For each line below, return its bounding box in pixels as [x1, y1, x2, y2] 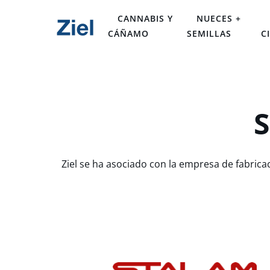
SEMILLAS [187, 28, 232, 39]
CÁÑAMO [108, 28, 149, 39]
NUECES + [196, 13, 242, 24]
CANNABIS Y [118, 13, 173, 24]
